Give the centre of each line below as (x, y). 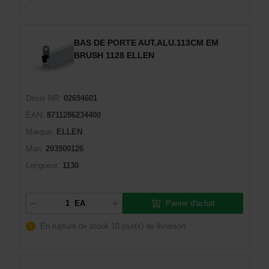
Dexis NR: (44, 98)
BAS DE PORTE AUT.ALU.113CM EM (146, 43)
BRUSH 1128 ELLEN (114, 55)
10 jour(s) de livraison (148, 226)
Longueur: (43, 165)
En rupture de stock (74, 226)
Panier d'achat (190, 203)
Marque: (40, 132)
